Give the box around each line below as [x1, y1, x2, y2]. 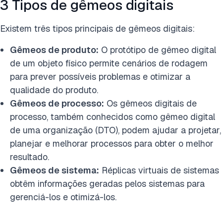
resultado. [10, 151, 49, 163]
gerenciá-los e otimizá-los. [10, 191, 119, 203]
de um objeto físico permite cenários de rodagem [10, 57, 208, 69]
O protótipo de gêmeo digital [99, 44, 216, 55]
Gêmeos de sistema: [10, 164, 99, 176]
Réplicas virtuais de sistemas [99, 164, 219, 176]
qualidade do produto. [10, 84, 101, 96]
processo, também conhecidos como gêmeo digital [10, 111, 215, 122]
